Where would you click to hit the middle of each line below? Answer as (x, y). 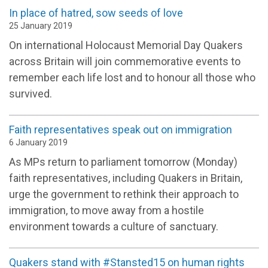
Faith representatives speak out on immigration (121, 129)
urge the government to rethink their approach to (124, 194)
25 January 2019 (41, 26)
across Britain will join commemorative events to (125, 61)
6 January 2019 (38, 142)
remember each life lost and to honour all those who (132, 77)
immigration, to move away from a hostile (106, 210)
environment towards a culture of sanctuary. (114, 226)
